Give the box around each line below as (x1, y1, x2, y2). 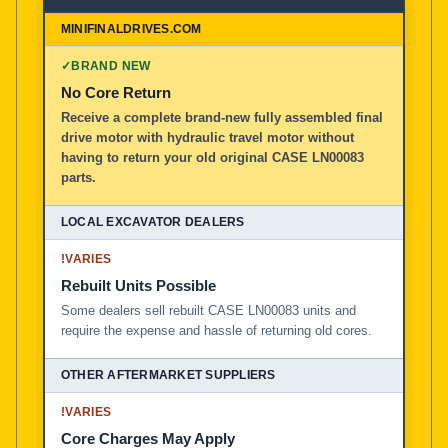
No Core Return (61, 83, 171, 101)
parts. (61, 169, 96, 185)
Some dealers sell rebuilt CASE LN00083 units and (61, 302, 356, 318)
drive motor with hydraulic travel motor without (61, 129, 354, 145)
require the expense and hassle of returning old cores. (61, 322, 372, 338)
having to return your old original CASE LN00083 (61, 149, 364, 165)
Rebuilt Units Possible (61, 276, 216, 294)
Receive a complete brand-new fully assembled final (61, 109, 383, 125)
